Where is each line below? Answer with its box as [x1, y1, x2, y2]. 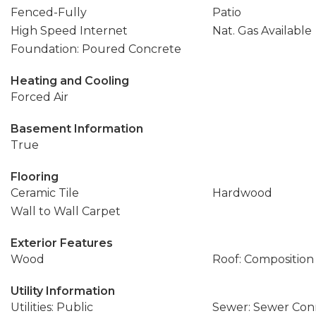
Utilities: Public [11, 300, 93, 314]
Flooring [11, 170, 59, 183]
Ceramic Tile [11, 186, 79, 200]
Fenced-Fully [11, 6, 87, 19]
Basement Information [11, 122, 143, 135]
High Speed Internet [11, 24, 128, 37]
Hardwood [212, 186, 272, 200]
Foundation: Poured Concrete [11, 42, 181, 56]
